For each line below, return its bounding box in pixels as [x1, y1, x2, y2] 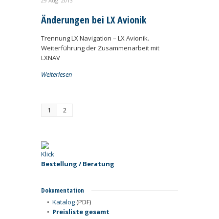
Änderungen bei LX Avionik [41, 13, 146, 26]
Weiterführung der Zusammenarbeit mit [41, 44, 159, 52]
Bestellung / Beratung [41, 159, 114, 168]
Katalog [52, 197, 75, 206]
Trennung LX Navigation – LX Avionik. [41, 34, 149, 43]
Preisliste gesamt [52, 207, 109, 216]
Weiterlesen [41, 70, 72, 79]
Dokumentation [41, 186, 84, 195]
